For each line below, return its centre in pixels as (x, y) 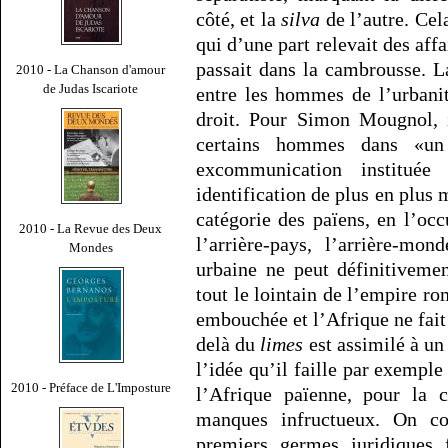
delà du (228, 344)
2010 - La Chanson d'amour (91, 69)
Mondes (91, 247)
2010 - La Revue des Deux (91, 228)
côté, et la (239, 19)
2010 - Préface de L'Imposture (91, 387)
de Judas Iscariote (91, 88)
